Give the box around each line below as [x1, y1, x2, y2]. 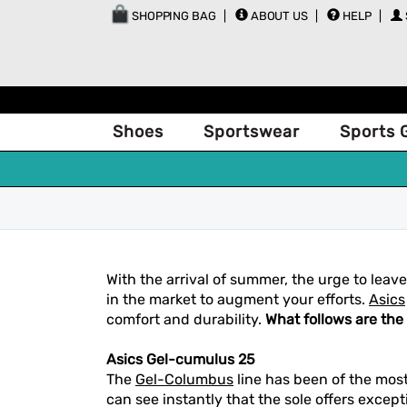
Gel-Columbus [135, 371, 233, 388]
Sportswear [203, 122, 300, 142]
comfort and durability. [106, 311, 265, 328]
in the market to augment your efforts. [106, 291, 369, 308]
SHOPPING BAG [129, 9, 216, 23]
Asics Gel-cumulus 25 [106, 351, 255, 368]
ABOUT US [250, 9, 308, 23]
